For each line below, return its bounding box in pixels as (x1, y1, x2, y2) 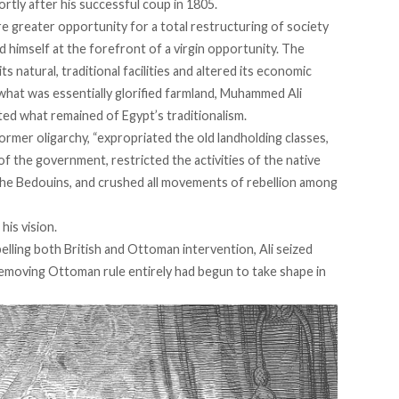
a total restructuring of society (151, 19, 329, 35)
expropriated (97, 130, 172, 146)
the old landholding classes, (172, 130, 329, 146)
